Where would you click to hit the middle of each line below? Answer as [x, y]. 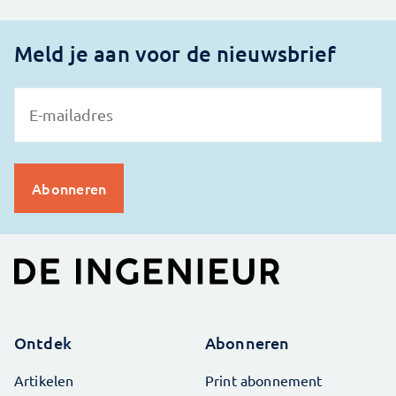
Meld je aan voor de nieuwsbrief [175, 53]
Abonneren [247, 343]
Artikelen [44, 381]
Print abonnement [264, 381]
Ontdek [43, 343]
